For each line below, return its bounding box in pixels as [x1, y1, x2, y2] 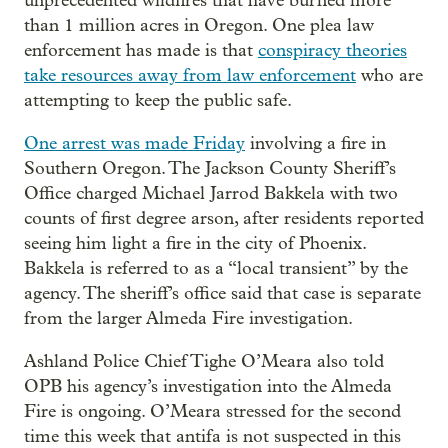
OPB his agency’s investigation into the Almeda [24, 376, 392, 397]
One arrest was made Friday [24, 133, 245, 154]
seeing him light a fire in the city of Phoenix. [24, 233, 366, 254]
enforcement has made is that [24, 40, 258, 61]
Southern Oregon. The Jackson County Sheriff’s [24, 158, 396, 179]
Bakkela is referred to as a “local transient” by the [24, 258, 408, 279]
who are [356, 65, 423, 86]
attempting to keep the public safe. [24, 90, 292, 111]
